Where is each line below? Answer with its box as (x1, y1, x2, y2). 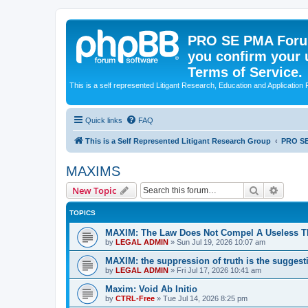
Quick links (85, 115, 122, 124)
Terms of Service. (188, 65, 302, 80)
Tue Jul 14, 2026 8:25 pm (163, 294, 247, 302)
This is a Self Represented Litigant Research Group (85, 136, 271, 145)
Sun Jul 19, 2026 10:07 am (177, 237, 265, 246)
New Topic (72, 184, 116, 197)
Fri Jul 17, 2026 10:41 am (177, 265, 261, 274)
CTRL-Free (115, 294, 155, 302)
